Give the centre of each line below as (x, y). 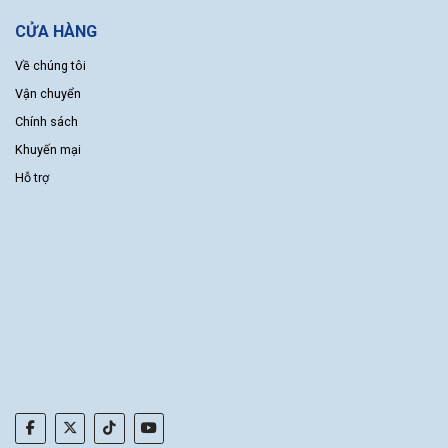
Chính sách (46, 122)
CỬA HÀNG (56, 31)
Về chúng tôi (50, 66)
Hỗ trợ (32, 178)
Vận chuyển (48, 94)
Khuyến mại (48, 150)
